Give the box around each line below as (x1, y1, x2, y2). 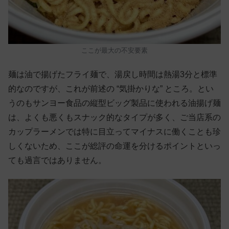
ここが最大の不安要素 (81, 46, 148, 54)
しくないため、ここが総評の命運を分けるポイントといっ (8, 141, 221, 150)
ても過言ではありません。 (8, 155, 106, 165)
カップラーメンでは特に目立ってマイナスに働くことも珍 (8, 127, 221, 136)
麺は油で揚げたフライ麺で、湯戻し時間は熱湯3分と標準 (8, 70, 217, 79)
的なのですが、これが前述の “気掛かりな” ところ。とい (8, 84, 214, 93)
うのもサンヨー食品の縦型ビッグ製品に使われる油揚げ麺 (8, 98, 221, 107)
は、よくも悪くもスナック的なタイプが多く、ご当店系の (8, 112, 221, 122)
